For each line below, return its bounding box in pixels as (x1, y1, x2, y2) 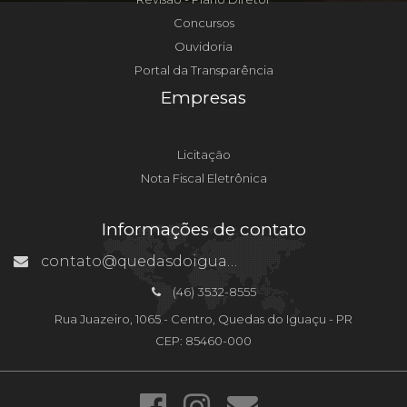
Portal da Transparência (134, 63, 273, 77)
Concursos (173, 15, 234, 30)
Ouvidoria (174, 39, 233, 54)
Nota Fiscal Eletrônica (140, 171, 267, 185)
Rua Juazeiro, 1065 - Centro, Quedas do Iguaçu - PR (55, 312, 352, 326)
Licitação (176, 147, 231, 162)
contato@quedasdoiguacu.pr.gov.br (37, 253, 227, 270)
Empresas (161, 87, 246, 108)
